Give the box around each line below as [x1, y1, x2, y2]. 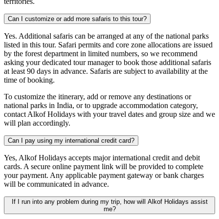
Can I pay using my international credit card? [8, 136, 134, 144]
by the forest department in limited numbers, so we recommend [4, 49, 197, 58]
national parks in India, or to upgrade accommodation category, [4, 101, 198, 109]
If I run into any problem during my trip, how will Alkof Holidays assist [11, 197, 208, 205]
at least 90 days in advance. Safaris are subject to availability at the [4, 66, 208, 75]
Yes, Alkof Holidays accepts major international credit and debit [4, 153, 200, 162]
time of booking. [4, 75, 55, 84]
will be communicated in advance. [4, 179, 109, 188]
